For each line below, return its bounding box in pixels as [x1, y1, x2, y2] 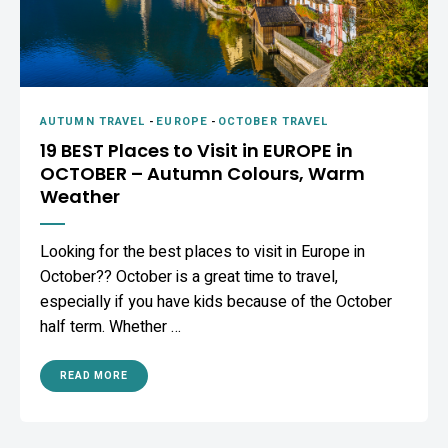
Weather [40, 183, 120, 209]
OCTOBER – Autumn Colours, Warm [40, 160, 365, 186]
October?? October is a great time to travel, [40, 264, 338, 289]
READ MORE [60, 368, 128, 383]
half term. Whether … [40, 314, 181, 339]
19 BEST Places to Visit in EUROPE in [40, 137, 353, 163]
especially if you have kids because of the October [40, 289, 392, 314]
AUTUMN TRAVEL [40, 112, 147, 130]
